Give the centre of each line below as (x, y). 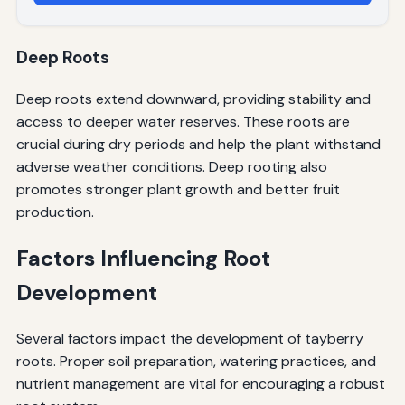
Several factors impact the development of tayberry (189, 339)
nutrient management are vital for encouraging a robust (200, 384)
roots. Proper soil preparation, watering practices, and (196, 362)
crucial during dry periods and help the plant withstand (198, 144)
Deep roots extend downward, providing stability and (193, 99)
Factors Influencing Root (143, 258)
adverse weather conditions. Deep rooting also (171, 166)
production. (55, 212)
